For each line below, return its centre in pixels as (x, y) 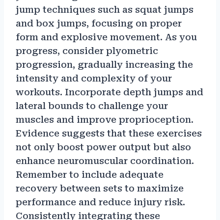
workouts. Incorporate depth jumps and (110, 92)
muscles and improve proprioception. (105, 120)
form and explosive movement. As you (106, 37)
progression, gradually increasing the (104, 65)
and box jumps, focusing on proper (99, 24)
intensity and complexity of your (94, 79)
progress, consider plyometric (87, 51)
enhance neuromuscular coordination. (105, 161)
